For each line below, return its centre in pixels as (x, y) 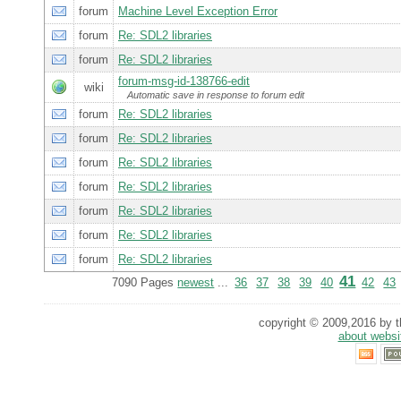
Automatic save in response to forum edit (216, 95)
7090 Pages (145, 283)
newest (196, 283)
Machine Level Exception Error (198, 12)
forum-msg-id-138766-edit (184, 81)
